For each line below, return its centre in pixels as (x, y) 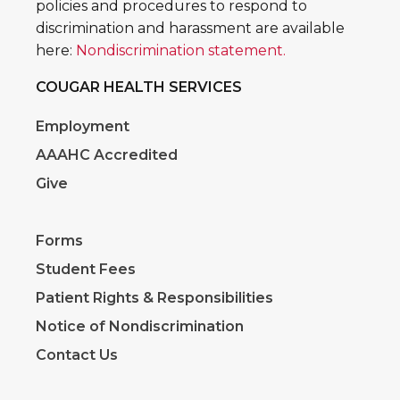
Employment (83, 127)
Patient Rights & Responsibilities (154, 298)
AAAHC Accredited (107, 155)
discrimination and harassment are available (190, 29)
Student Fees (86, 270)
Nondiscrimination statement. (181, 51)
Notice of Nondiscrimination (140, 327)
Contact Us (77, 355)
